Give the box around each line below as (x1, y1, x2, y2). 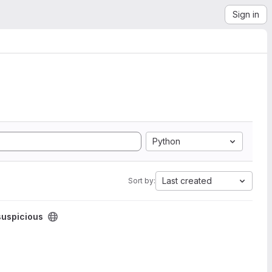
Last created (162, 175, 212, 186)
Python (152, 136, 180, 146)
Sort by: (128, 176, 155, 185)
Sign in (233, 9, 259, 19)
